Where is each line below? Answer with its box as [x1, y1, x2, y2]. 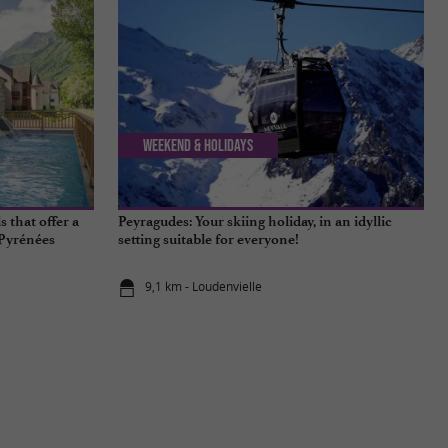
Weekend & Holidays [143, 136, 254, 155]
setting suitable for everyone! [118, 231, 299, 249]
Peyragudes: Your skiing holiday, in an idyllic [118, 213, 392, 231]
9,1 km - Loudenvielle [145, 277, 263, 295]
